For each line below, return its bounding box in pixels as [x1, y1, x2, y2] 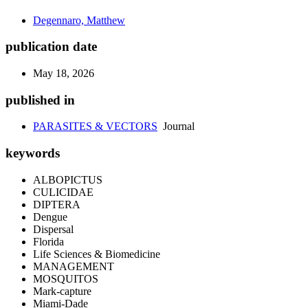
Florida [33, 235, 64, 247]
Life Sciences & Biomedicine [33, 247, 160, 260]
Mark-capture [33, 285, 91, 297]
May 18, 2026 [33, 67, 94, 79]
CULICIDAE [33, 186, 93, 198]
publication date [5, 39, 97, 54]
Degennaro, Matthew [33, 14, 125, 26]
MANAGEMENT [33, 260, 114, 272]
